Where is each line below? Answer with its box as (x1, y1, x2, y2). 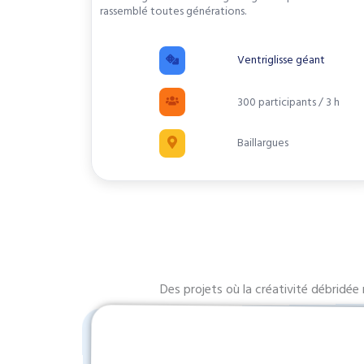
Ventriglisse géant (236, 52, 325, 69)
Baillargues (236, 135, 288, 152)
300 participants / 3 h (236, 93, 340, 110)
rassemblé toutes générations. (100, 3, 246, 20)
